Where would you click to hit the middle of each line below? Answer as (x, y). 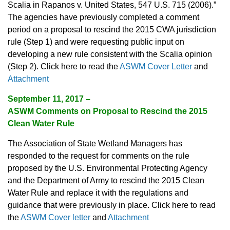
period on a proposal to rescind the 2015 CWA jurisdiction (112, 30)
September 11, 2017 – (49, 99)
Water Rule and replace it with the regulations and (98, 193)
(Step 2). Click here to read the (64, 67)
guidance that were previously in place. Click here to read (112, 205)
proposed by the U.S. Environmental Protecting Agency (108, 168)
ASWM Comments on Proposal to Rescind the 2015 (108, 111)
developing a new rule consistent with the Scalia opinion (110, 54)
